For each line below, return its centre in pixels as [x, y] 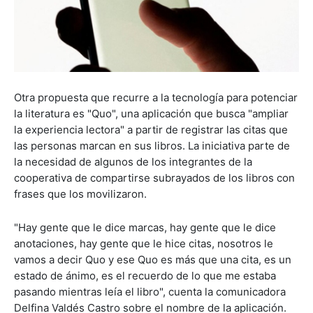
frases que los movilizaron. [80, 194]
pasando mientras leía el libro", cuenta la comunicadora [150, 291]
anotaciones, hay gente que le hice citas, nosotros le [144, 243]
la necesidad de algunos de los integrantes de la [133, 161]
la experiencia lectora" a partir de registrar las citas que [151, 129]
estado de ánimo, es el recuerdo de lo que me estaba [145, 275]
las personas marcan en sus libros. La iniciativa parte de [152, 145]
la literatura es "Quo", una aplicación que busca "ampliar [151, 113]
